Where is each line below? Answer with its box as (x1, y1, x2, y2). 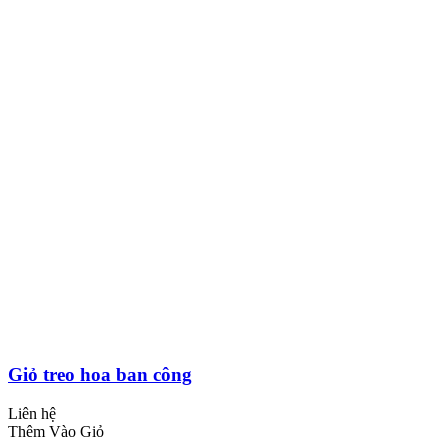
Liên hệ (8, 404, 56, 422)
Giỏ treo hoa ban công (8, 363, 192, 385)
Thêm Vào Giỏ (8, 422, 104, 440)
